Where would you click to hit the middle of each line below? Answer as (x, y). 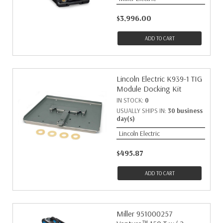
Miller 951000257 (145, 214)
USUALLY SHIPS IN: (142, 111)
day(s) (126, 118)
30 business (185, 111)
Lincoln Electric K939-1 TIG (159, 79)
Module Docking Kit (149, 89)
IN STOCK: (131, 100)
